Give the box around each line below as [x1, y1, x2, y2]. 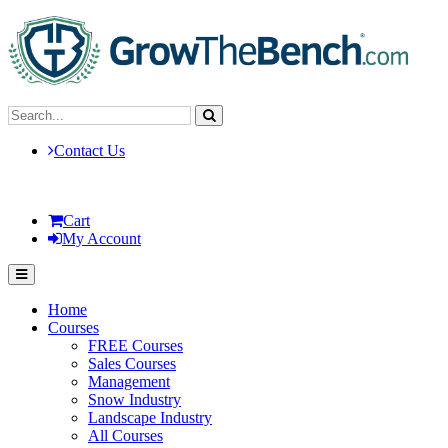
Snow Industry [88, 391, 181, 408]
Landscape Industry [88, 409, 212, 426]
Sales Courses [88, 355, 176, 372]
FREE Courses [88, 337, 183, 354]
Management [88, 373, 170, 390]
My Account [62, 230, 141, 247]
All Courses [88, 427, 163, 444]
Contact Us [54, 142, 125, 159]
